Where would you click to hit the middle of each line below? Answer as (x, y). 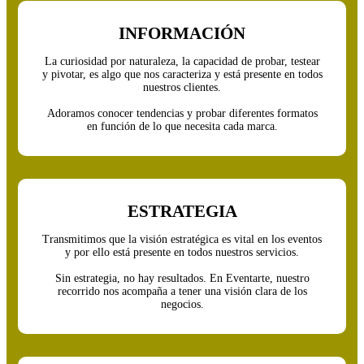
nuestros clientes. (182, 88)
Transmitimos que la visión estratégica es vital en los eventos (182, 240)
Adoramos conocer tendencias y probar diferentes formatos (182, 114)
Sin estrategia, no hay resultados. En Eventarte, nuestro (182, 279)
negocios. (182, 305)
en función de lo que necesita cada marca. (182, 127)
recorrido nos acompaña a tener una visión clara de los (182, 292)
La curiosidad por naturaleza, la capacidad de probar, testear (182, 62)
